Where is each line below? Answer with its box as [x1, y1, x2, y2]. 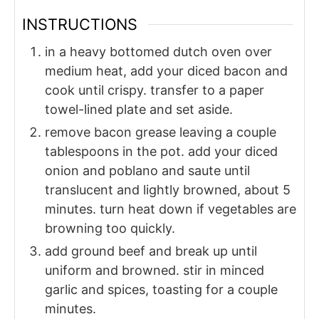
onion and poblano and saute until [45, 163, 250, 178]
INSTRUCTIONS [22, 15, 137, 34]
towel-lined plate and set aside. [45, 102, 233, 117]
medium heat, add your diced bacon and [45, 63, 288, 78]
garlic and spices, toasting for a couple [45, 282, 278, 297]
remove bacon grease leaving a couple [45, 125, 276, 140]
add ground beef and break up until [45, 244, 257, 258]
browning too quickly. [45, 221, 175, 236]
